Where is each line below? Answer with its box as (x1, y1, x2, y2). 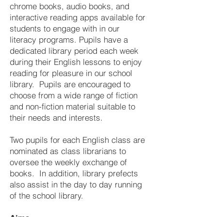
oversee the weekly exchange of (10, 157, 127, 167)
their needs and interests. (10, 112, 103, 123)
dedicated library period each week (10, 46, 139, 56)
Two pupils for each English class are (10, 135, 145, 145)
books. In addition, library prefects (10, 168, 138, 178)
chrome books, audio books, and (10, 1, 129, 11)
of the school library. (10, 190, 83, 201)
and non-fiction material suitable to (10, 101, 135, 111)
